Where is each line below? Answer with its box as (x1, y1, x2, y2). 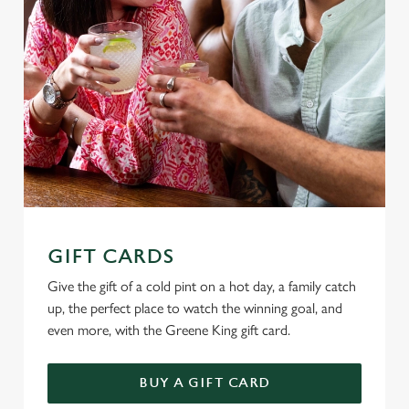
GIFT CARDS (47, 245, 174, 268)
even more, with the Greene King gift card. (47, 320, 290, 339)
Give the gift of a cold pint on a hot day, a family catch (47, 277, 356, 295)
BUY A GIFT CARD (139, 374, 270, 391)
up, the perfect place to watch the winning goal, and (47, 299, 342, 317)
